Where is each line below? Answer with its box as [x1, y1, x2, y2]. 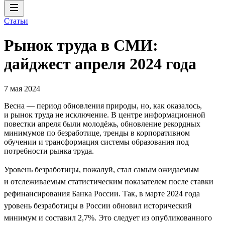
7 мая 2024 [4, 84, 40, 93]
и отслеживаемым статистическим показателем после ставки [4, 177, 213, 186]
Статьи [4, 17, 28, 25]
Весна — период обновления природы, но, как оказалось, [4, 101, 202, 110]
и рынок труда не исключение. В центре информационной [4, 110, 205, 119]
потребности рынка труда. [4, 146, 94, 155]
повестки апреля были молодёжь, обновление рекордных [4, 119, 200, 128]
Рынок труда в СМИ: [4, 36, 158, 55]
